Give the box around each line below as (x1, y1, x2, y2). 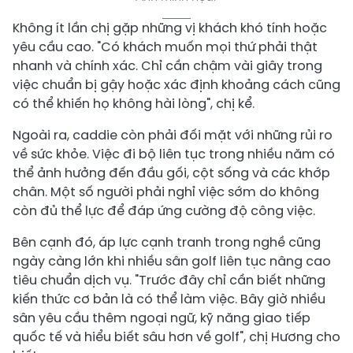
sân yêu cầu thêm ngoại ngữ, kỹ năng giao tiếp (13, 308, 310, 327)
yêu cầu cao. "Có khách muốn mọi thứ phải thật (13, 37, 318, 56)
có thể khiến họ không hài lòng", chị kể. (13, 94, 255, 113)
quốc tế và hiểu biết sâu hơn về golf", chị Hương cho (13, 327, 340, 346)
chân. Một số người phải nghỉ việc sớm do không (13, 182, 319, 201)
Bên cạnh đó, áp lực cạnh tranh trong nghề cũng (13, 232, 321, 251)
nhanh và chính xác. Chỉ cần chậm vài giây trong (13, 56, 322, 75)
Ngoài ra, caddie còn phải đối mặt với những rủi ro (13, 125, 333, 144)
